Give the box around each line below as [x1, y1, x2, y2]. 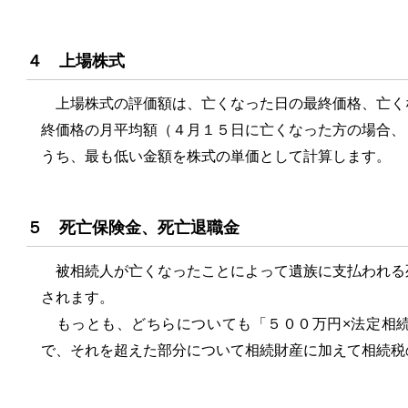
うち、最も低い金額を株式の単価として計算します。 [41, 148, 391, 165]
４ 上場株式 [26, 51, 125, 70]
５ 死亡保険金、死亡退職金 [26, 219, 240, 238]
